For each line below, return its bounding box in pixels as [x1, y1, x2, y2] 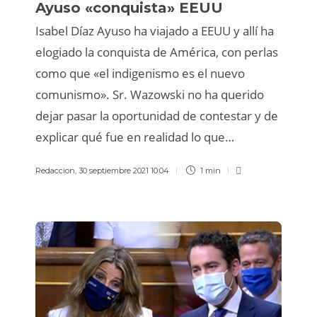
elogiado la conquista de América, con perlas [35, 44, 278, 60]
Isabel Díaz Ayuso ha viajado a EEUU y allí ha [35, 23, 274, 39]
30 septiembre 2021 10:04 [79, 166, 169, 175]
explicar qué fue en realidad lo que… [35, 129, 234, 145]
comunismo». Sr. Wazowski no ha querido [35, 86, 264, 103]
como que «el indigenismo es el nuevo [35, 65, 245, 81]
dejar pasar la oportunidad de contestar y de [35, 108, 278, 124]
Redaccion [35, 166, 75, 175]
